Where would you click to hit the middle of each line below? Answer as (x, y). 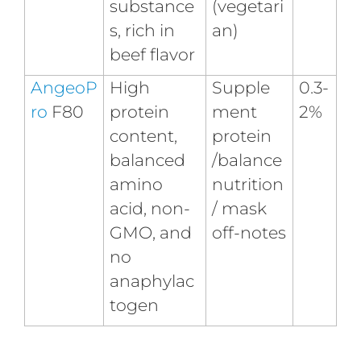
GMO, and (150, 232)
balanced (147, 160)
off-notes (249, 232)
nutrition (247, 184)
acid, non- (149, 208)
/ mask (239, 208)
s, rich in (142, 30)
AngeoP (64, 87)
